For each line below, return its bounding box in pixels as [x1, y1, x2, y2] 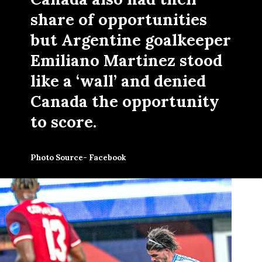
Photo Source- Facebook [30, 152, 126, 163]
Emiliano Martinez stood [30, 50, 223, 70]
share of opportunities [30, 9, 208, 29]
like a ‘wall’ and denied [30, 70, 206, 91]
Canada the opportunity [30, 91, 220, 111]
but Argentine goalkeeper [30, 29, 232, 50]
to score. [30, 111, 97, 132]
